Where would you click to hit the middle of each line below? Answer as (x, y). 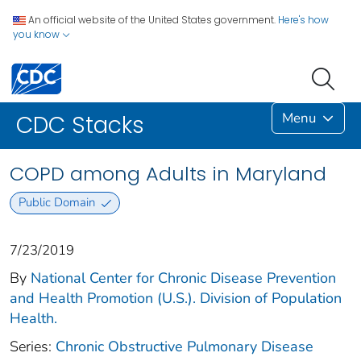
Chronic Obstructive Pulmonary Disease (185, 346)
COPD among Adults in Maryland (168, 174)
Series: (33, 346)
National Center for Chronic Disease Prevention (183, 278)
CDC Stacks (80, 126)
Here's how (303, 20)
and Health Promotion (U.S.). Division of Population (176, 298)
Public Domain (56, 203)
